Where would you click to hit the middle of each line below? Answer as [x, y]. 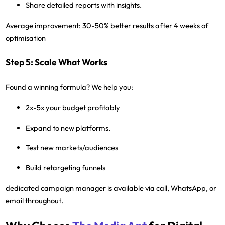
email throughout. [35, 201]
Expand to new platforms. [68, 128]
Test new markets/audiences [72, 148]
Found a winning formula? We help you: [70, 87]
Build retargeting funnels [66, 168]
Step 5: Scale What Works [57, 63]
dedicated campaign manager [56, 188]
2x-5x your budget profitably [73, 108]
